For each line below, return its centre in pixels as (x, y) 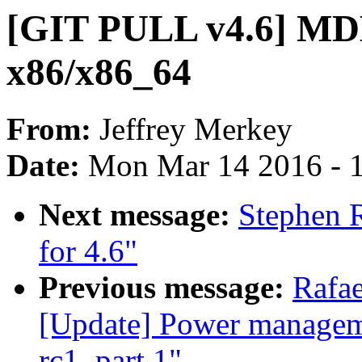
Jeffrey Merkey (196, 129)
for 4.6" (88, 251)
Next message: (139, 215)
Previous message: (166, 288)
